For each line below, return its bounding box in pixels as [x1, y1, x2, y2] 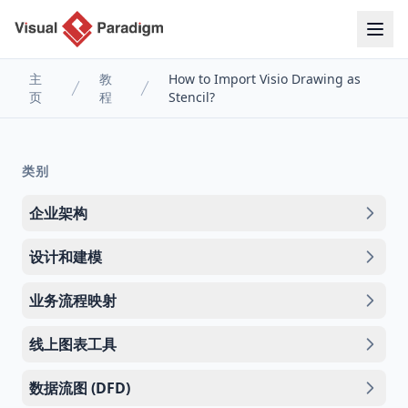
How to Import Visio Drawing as [168, 70, 362, 87]
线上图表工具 [29, 334, 117, 354]
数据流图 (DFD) [29, 378, 130, 398]
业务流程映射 [29, 291, 117, 311]
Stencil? [168, 88, 216, 106]
